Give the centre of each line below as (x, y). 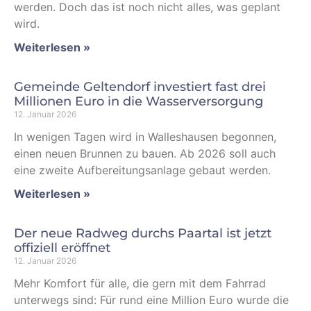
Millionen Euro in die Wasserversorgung (138, 101)
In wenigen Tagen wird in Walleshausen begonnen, (145, 137)
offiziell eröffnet (62, 248)
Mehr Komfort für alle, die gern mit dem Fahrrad (140, 283)
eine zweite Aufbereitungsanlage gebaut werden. (142, 170)
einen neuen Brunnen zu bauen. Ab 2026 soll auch (145, 153)
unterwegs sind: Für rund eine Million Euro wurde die (151, 300)
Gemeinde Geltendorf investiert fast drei (140, 87)
